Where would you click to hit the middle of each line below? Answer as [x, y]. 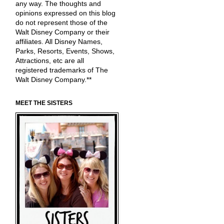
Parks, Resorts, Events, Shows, [65, 51]
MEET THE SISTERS [44, 103]
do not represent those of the [61, 23]
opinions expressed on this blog [65, 13]
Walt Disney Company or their [62, 32]
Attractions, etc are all [50, 61]
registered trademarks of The [62, 70]
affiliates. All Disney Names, [59, 42]
